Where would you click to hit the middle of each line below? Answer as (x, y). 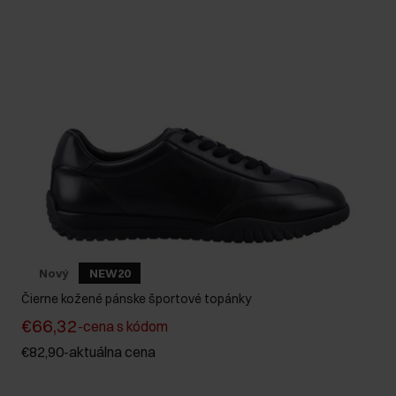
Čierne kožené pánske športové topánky (136, 299)
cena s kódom (126, 327)
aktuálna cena (112, 352)
